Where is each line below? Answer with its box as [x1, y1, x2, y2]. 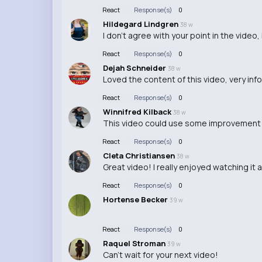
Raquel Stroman [102, 237, 167, 249]
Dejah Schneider [102, 62, 168, 73]
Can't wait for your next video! [102, 249, 218, 260]
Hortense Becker [102, 194, 170, 205]
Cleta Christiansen [102, 150, 177, 161]
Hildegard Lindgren [102, 18, 180, 29]
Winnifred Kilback [102, 106, 173, 117]
